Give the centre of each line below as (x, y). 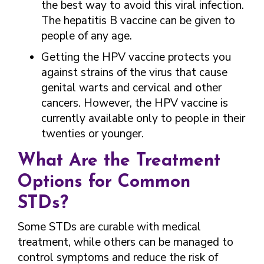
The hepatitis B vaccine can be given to (138, 21)
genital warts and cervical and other (131, 88)
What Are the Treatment (119, 161)
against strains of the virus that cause (134, 72)
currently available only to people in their (143, 118)
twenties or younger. (93, 134)
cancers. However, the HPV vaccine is (135, 103)
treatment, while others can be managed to (126, 242)
